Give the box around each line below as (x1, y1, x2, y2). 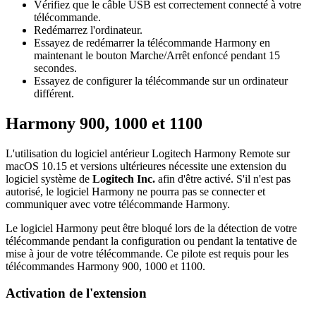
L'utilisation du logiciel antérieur (6, 147, 152, 159)
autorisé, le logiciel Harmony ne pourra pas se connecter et (6, 185, 265, 197)
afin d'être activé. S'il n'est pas (155, 172, 291, 185)
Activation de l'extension (6, 286, 147, 301)
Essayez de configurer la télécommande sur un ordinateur (34, 74, 288, 87)
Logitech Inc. (92, 172, 155, 185)
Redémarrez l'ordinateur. (34, 23, 142, 36)
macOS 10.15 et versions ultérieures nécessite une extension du (6, 159, 286, 172)
